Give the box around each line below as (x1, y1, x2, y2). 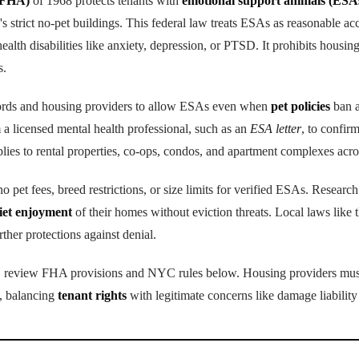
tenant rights (58, 288, 127, 303)
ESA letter (250, 122, 301, 136)
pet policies (271, 99, 330, 114)
